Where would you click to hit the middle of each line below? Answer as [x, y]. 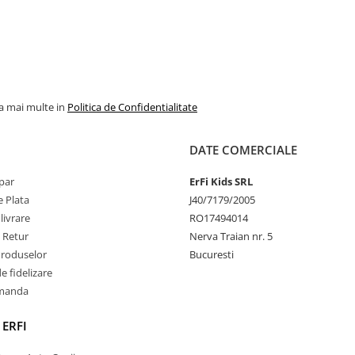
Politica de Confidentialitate [132, 107]
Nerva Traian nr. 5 [231, 236]
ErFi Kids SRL [221, 181]
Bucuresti [212, 254]
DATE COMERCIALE [243, 150]
